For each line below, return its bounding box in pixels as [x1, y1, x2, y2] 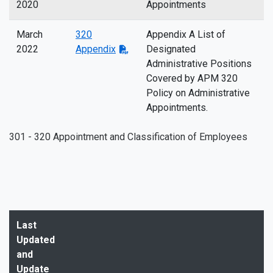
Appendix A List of [146, 29, 225, 40]
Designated [146, 43, 196, 55]
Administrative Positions [146, 58, 252, 69]
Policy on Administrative [146, 87, 250, 99]
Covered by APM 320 [146, 73, 238, 84]
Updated [16, 234, 55, 246]
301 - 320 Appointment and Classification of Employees [9, 131, 247, 143]
